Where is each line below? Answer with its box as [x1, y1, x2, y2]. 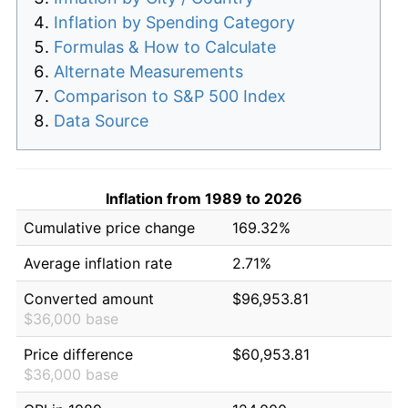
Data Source [54, 110, 148, 130]
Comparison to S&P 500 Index [54, 86, 286, 106]
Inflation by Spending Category [54, 12, 295, 32]
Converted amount [24, 289, 154, 308]
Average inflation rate [24, 253, 172, 272]
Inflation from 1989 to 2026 [106, 189, 302, 208]
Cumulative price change [24, 218, 195, 237]
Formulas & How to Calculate [54, 36, 276, 56]
